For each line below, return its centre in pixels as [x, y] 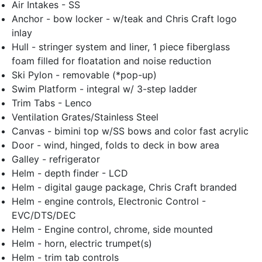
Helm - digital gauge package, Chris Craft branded [124, 187]
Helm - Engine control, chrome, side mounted [112, 230]
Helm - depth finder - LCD [70, 173]
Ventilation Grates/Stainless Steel [85, 117]
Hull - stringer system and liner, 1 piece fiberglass [121, 47]
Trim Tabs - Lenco [52, 103]
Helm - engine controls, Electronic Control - [109, 201]
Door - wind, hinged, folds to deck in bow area [116, 145]
